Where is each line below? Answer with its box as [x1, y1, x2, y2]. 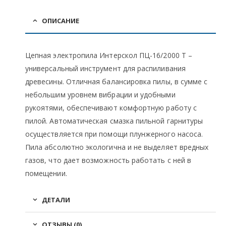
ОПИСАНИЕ [42, 16, 79, 25]
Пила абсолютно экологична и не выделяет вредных [25, 142, 209, 152]
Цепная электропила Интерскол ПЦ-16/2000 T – [25, 50, 193, 60]
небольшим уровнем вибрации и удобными [25, 89, 176, 99]
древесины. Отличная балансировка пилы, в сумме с [25, 76, 208, 86]
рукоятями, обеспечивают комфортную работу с [25, 102, 197, 112]
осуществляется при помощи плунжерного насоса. [25, 129, 203, 139]
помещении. [25, 168, 67, 178]
